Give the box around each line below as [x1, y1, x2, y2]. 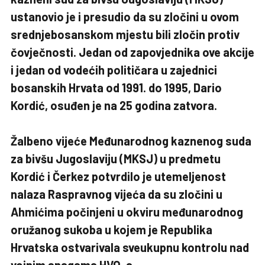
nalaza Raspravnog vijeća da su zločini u [11, 187, 222, 202]
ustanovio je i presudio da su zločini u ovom [11, 9, 239, 24]
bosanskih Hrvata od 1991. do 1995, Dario [11, 80, 222, 95]
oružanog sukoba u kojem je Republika [11, 222, 212, 237]
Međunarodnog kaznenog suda [89, 134, 251, 148]
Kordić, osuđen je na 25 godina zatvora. [11, 98, 217, 113]
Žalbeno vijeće [11, 134, 89, 148]
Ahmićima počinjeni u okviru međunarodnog [11, 205, 243, 219]
